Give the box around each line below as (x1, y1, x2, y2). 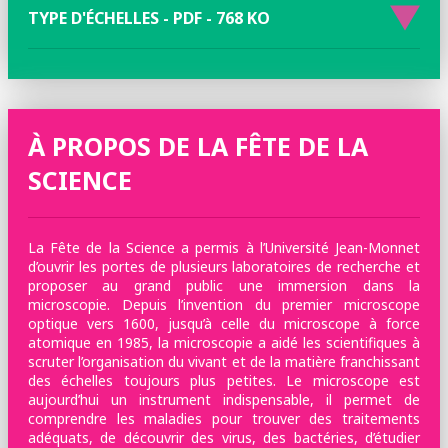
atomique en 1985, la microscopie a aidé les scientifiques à (28, 333, 420, 352)
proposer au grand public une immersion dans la (28, 276, 420, 295)
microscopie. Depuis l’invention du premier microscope (28, 295, 420, 314)
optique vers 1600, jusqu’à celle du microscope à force (28, 314, 420, 333)
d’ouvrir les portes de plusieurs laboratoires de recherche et (28, 257, 420, 276)
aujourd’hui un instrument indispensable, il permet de (28, 390, 420, 409)
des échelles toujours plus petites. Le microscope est (28, 371, 420, 390)
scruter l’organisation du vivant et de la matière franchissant (28, 352, 420, 371)
